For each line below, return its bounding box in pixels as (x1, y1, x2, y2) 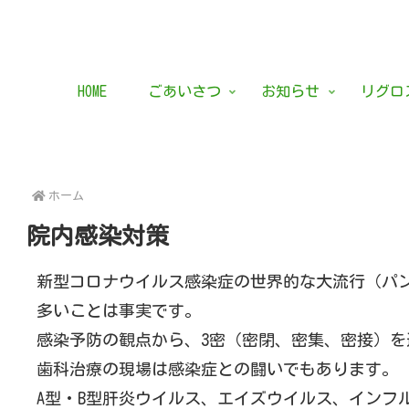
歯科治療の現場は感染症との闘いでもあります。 (36, 361, 398, 377)
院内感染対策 (26, 224, 169, 247)
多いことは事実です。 (36, 302, 201, 319)
